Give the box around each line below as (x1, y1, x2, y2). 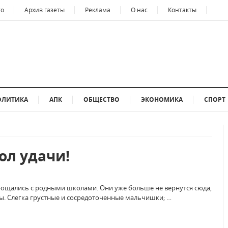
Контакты (168, 6, 196, 14)
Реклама (85, 6, 110, 14)
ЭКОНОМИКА (141, 95, 183, 104)
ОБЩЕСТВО (83, 95, 120, 104)
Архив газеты (24, 6, 65, 14)
